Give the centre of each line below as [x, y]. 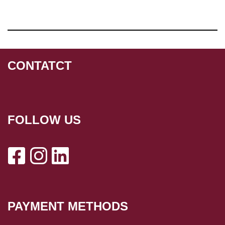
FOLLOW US [44, 120]
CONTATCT [40, 65]
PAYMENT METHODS [68, 206]
